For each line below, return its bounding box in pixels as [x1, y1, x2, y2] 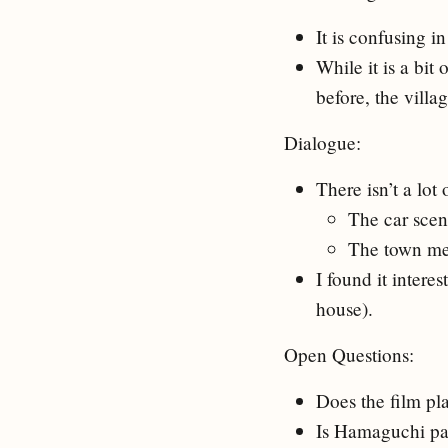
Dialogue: [284, 129, 361, 155]
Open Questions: [284, 341, 414, 367]
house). [316, 295, 373, 321]
